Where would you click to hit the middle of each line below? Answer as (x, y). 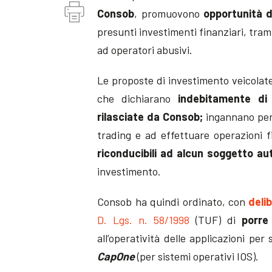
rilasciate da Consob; (151, 116)
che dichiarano (134, 98)
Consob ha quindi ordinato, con (173, 201)
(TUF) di (215, 219)
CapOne (116, 256)
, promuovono (169, 13)
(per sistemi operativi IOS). (197, 256)
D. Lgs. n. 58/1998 (143, 219)
